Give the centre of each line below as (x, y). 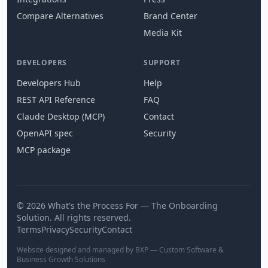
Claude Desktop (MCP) (61, 116)
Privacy (55, 229)
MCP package (44, 150)
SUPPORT (162, 62)
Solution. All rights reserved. (74, 217)
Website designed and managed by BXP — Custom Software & (120, 249)
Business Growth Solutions (61, 259)
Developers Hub (49, 83)
